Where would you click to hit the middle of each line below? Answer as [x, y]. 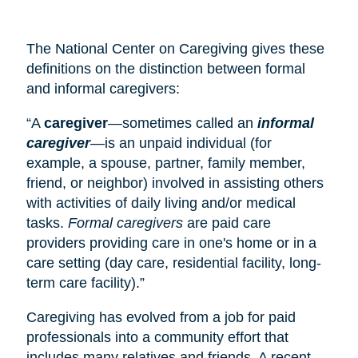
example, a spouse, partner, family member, [165, 163]
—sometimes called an [182, 123]
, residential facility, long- [243, 263]
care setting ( [68, 263]
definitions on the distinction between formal [165, 68]
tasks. [47, 223]
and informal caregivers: [105, 88]
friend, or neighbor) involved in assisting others [175, 183]
